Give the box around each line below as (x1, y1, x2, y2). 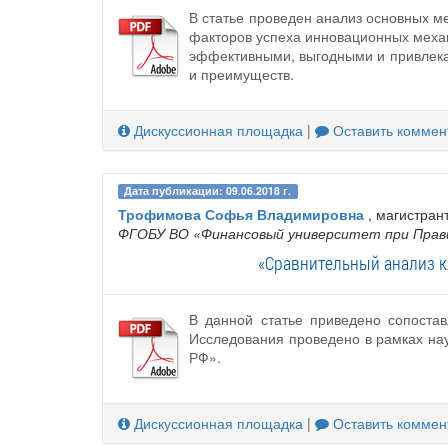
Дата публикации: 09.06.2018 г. (124, 182, 292, 198)
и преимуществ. (189, 63, 294, 84)
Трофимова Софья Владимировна (118, 204, 364, 225)
